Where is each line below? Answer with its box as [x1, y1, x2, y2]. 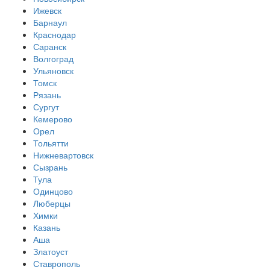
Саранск [33, 40, 66, 52]
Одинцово [33, 184, 73, 197]
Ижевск [33, 4, 61, 16]
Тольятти [33, 136, 69, 149]
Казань [33, 221, 60, 233]
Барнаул [33, 16, 67, 28]
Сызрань [33, 160, 67, 173]
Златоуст [33, 245, 68, 257]
